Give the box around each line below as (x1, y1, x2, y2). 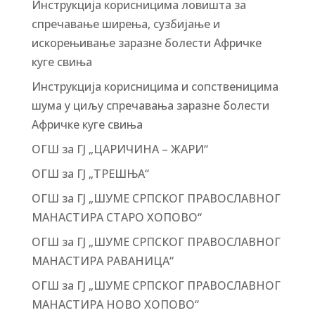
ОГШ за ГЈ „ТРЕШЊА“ (31, 166, 149, 181)
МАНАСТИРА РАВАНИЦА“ (31, 253, 174, 269)
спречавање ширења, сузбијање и (31, 16, 220, 32)
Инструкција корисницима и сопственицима (31, 79, 278, 94)
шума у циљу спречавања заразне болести (31, 98, 269, 113)
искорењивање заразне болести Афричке (31, 35, 262, 51)
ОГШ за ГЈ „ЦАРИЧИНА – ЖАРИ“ (31, 141, 208, 157)
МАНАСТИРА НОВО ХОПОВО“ (31, 297, 199, 312)
